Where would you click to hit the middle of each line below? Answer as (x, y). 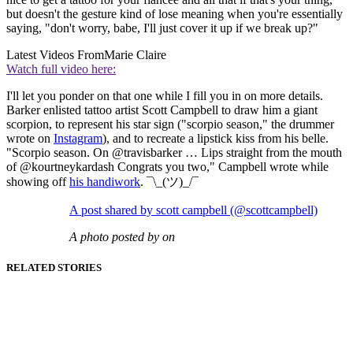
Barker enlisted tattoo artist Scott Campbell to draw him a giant (162, 110)
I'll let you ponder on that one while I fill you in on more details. (165, 96)
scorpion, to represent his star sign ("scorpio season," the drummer (170, 124)
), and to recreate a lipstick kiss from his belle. (216, 139)
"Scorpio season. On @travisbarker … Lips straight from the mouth (174, 153)
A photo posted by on (122, 237)
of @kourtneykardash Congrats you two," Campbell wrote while (167, 167)
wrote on (30, 139)
